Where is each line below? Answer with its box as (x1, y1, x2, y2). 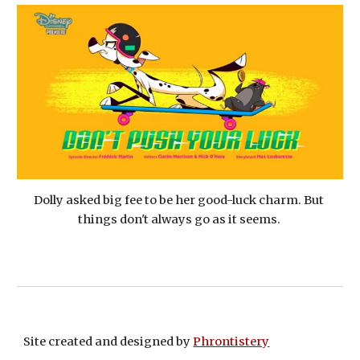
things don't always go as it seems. (77, 211, 283, 227)
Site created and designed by (23, 334, 194, 349)
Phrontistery (193, 334, 270, 349)
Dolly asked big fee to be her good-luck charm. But (34, 192, 324, 207)
